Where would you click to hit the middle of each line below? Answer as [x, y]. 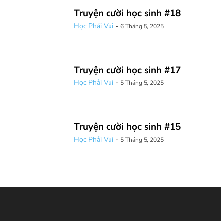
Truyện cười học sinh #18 [127, 14]
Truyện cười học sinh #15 [127, 127]
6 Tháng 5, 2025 [142, 26]
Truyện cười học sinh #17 [127, 70]
